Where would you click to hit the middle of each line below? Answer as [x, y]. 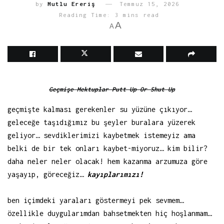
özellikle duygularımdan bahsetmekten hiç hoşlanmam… [109, 213]
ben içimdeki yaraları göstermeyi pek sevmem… [95, 200]
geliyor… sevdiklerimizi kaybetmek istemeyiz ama [101, 135]
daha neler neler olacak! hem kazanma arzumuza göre [107, 161]
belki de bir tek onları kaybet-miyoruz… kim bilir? [107, 148]
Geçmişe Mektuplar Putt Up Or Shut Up [112, 89]
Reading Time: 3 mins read [109, 15]
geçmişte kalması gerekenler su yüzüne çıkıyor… [99, 109]
